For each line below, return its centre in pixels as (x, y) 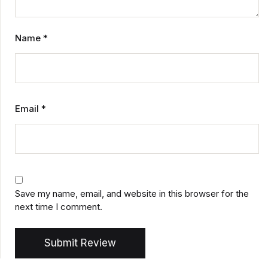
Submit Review (80, 243)
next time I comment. (59, 207)
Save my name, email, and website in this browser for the (132, 194)
